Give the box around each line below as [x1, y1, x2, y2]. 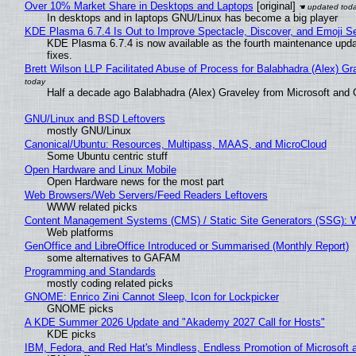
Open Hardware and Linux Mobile [24, 163, 176, 176]
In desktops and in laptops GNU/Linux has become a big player [46, 11, 338, 24]
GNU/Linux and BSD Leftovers [24, 112, 165, 125]
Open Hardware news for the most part [46, 175, 224, 188]
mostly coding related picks [46, 277, 173, 289]
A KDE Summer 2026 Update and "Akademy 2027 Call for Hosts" [24, 315, 325, 328]
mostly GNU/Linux [46, 124, 131, 137]
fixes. [46, 48, 72, 61]
